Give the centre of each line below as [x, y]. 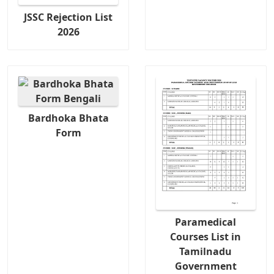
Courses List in [206, 236]
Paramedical [206, 222]
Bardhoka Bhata [68, 118]
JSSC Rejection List [68, 17]
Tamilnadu [206, 251]
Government [206, 266]
